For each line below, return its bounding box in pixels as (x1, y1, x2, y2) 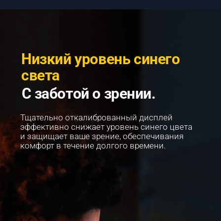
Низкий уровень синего (21, 50, 184, 68)
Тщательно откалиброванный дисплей (20, 113, 175, 123)
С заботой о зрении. (21, 84, 156, 102)
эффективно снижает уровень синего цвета (20, 122, 195, 132)
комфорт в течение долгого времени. (20, 141, 166, 151)
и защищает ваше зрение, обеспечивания (20, 132, 186, 142)
